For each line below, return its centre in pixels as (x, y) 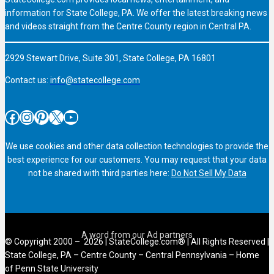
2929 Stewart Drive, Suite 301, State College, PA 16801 (110, 58)
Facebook (8, 117)
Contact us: (28, 80)
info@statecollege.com (95, 80)
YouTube (67, 117)
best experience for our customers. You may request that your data (137, 160)
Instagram (26, 117)
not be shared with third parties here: (99, 173)
